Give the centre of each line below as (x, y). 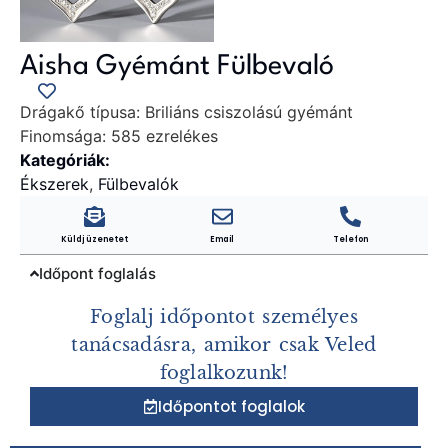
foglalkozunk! (224, 372)
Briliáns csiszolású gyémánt (246, 111)
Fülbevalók (138, 183)
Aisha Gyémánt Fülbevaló (177, 66)
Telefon (350, 239)
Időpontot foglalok (231, 406)
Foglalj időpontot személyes (224, 316)
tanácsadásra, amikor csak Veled (224, 344)
